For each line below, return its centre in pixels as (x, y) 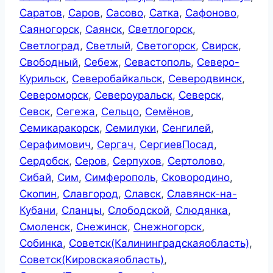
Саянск (104, 30)
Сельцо (120, 112)
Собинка (41, 243)
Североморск (54, 95)
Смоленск (45, 227)
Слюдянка (202, 211)
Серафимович (55, 145)
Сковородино (196, 178)
